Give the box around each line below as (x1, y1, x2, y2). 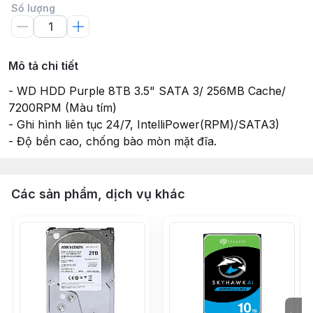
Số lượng (11, 2, 55, 14)
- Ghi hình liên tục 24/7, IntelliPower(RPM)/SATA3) (8, 117, 279, 131)
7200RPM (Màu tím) (8, 101, 117, 115)
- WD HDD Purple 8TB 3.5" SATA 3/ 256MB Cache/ (8, 84, 286, 98)
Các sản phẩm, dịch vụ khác (11, 187, 185, 201)
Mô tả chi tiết (8, 59, 78, 73)
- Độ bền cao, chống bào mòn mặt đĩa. (8, 134, 217, 148)
